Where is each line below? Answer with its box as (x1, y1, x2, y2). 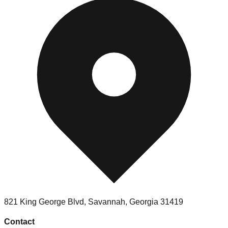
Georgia (129, 197, 158, 206)
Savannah (88, 197, 125, 206)
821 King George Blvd (4, 197, 84, 206)
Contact (4, 217, 35, 226)
